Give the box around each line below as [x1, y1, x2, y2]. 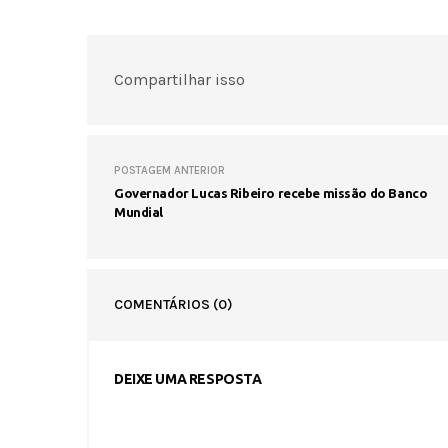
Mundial [114, 204, 164, 219]
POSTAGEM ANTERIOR [114, 163, 225, 177]
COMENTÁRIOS [114, 295, 213, 313]
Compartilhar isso [114, 70, 245, 90]
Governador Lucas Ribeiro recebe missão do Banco [114, 185, 428, 200]
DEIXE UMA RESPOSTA [114, 370, 262, 387]
